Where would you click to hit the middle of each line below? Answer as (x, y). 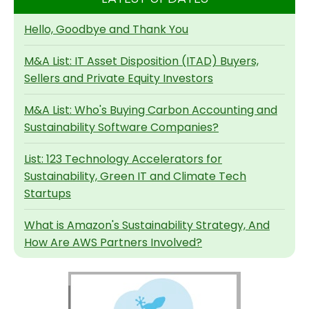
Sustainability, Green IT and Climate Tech (135, 177)
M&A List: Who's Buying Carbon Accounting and (151, 110)
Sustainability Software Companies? (121, 128)
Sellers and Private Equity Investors (119, 79)
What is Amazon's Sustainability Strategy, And (147, 226)
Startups (48, 194)
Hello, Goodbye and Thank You (106, 30)
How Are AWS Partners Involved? (113, 243)
